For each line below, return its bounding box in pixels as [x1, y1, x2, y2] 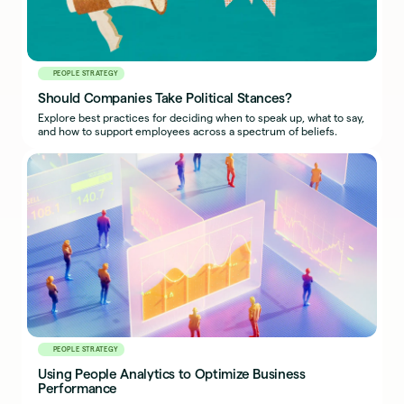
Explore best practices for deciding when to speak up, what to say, [38, 111, 365, 124]
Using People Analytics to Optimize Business [38, 366, 306, 382]
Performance [38, 381, 118, 397]
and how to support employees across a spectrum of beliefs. [38, 124, 338, 137]
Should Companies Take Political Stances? [38, 89, 292, 106]
